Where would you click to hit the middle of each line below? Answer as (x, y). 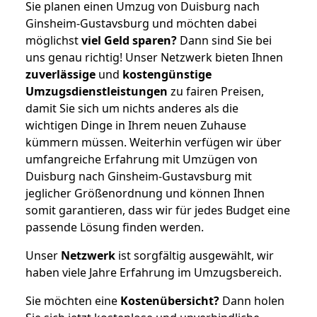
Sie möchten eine (73, 300)
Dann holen (252, 300)
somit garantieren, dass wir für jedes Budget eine (158, 210)
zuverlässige (60, 74)
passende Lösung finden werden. (115, 227)
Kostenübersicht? (170, 300)
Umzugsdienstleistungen (97, 91)
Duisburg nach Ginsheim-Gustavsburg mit (139, 176)
